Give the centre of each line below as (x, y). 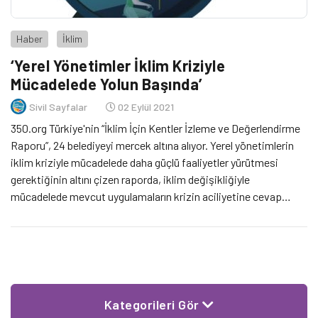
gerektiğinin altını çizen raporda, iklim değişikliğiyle (130, 180)
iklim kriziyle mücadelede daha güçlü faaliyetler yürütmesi (144, 163)
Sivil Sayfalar (58, 106)
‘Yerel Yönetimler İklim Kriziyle (118, 66)
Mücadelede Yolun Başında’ (106, 84)
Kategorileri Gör (153, 305)
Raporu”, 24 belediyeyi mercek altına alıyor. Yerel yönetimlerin (152, 146)
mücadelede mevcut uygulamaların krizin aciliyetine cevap (146, 197)
